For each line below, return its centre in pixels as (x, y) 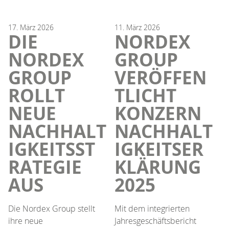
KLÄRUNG (158, 167)
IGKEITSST (52, 149)
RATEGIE (45, 167)
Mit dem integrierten (152, 208)
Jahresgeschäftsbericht (155, 221)
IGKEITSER (159, 149)
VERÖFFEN (161, 77)
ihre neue (26, 221)
